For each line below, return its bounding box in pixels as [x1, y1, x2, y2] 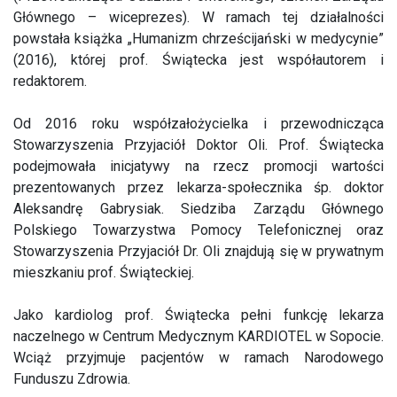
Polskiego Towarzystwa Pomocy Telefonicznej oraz [13, 222, 384, 238]
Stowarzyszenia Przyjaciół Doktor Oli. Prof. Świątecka [13, 136, 384, 153]
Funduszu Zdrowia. [13, 370, 130, 387]
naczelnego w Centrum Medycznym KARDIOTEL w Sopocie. [13, 328, 384, 345]
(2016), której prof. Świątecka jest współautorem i [13, 51, 384, 68]
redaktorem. [13, 73, 87, 90]
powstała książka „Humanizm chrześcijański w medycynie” [13, 30, 384, 47]
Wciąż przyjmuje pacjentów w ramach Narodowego [13, 349, 384, 366]
